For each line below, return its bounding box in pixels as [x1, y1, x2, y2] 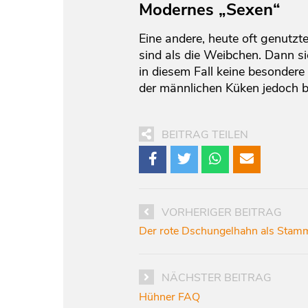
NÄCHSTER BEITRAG [162, 270, 272, 286]
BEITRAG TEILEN [162, 127, 248, 143]
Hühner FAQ [139, 289, 200, 305]
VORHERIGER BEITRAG [162, 204, 282, 220]
